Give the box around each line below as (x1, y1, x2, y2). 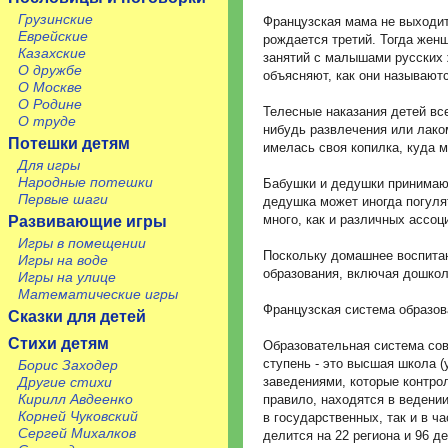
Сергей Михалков (18, 425, 136, 441)
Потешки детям (8, 135, 130, 152)
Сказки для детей (8, 308, 146, 325)
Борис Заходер (18, 357, 118, 373)
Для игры (18, 157, 80, 173)
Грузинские (18, 11, 93, 27)
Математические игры (18, 286, 178, 302)
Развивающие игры (8, 213, 167, 230)
